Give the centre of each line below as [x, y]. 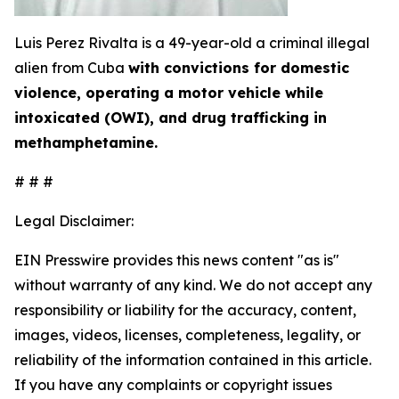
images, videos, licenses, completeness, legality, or [187, 335]
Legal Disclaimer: [74, 221]
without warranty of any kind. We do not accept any [193, 285]
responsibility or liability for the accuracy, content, [185, 310]
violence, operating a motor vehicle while [169, 93]
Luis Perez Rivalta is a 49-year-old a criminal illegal [192, 43]
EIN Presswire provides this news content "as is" [177, 261]
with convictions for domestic [239, 68]
